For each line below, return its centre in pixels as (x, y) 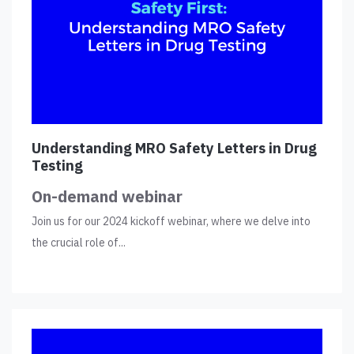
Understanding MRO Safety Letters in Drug (174, 148)
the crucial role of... (79, 242)
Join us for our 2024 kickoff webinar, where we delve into (171, 221)
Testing (57, 165)
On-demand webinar (107, 196)
